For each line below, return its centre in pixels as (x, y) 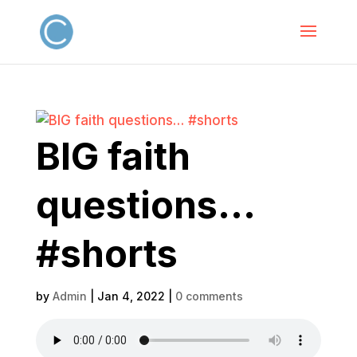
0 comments (209, 296)
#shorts (106, 253)
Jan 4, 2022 (131, 296)
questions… (145, 204)
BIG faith (113, 156)
